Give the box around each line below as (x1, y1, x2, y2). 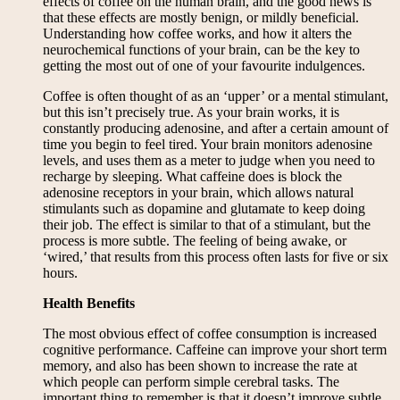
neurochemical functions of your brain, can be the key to (43, 42, 360, 58)
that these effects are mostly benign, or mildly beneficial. (43, 10, 359, 26)
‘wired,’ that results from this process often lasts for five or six (43, 249, 388, 265)
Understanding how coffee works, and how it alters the (43, 26, 352, 42)
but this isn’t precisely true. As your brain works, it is (43, 104, 339, 121)
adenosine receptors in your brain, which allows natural (43, 185, 354, 201)
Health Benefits (43, 296, 135, 312)
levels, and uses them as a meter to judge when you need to (43, 153, 375, 169)
